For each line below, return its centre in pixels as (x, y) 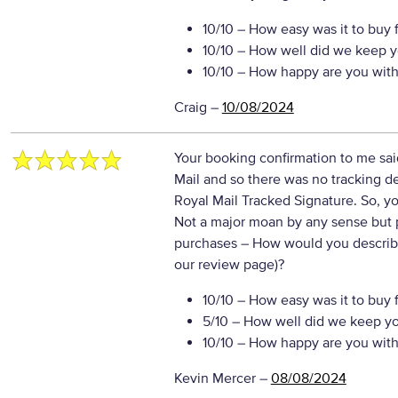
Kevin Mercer (215, 378)
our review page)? (229, 265)
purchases (207, 243)
